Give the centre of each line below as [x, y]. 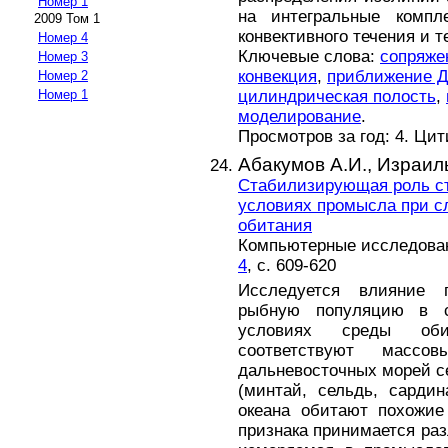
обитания [275, 225]
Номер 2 [63, 76]
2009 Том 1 [67, 19]
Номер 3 [63, 57]
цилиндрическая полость [337, 96]
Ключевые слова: [309, 56]
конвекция [277, 76]
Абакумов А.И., [307, 164]
